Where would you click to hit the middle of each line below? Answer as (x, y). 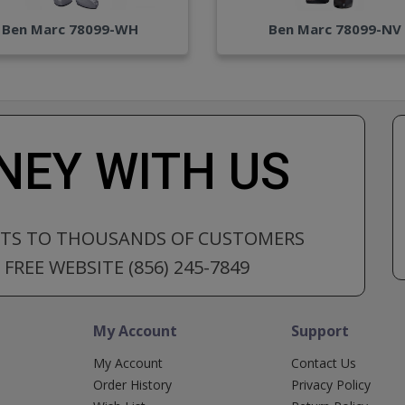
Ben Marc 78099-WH (71, 28)
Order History (132, 384)
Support (320, 330)
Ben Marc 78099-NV (334, 28)
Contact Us (324, 363)
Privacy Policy (331, 384)
